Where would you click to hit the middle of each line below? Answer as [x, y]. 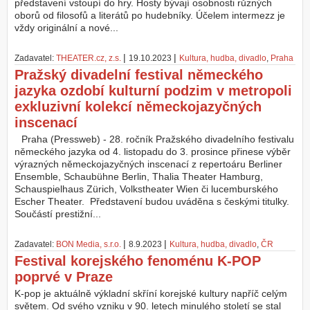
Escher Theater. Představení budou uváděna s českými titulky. [152, 202]
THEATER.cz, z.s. [89, 58]
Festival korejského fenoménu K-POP [138, 261]
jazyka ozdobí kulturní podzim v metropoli [153, 91]
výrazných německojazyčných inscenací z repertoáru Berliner [148, 164]
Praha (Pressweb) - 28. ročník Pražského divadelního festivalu [158, 139]
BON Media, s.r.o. [89, 245]
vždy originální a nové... [66, 28]
